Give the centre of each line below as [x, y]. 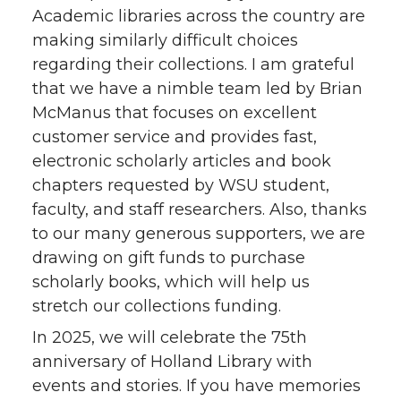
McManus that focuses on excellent [175, 112]
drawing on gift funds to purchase [169, 257]
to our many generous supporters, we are [199, 233]
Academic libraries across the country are [199, 16]
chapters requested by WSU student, [181, 185]
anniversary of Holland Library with [172, 361]
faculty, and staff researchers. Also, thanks [200, 209]
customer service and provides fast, [175, 137]
